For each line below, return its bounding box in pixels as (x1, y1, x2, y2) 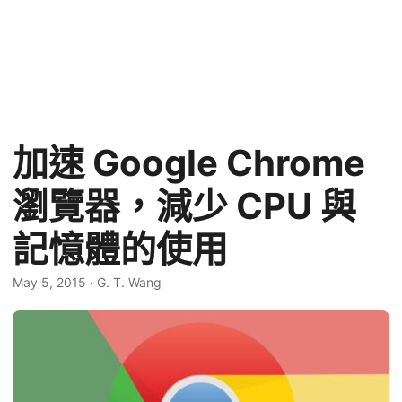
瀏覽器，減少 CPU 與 (13, 184, 356, 228)
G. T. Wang (97, 275, 162, 290)
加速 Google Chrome (13, 141, 365, 185)
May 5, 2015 (13, 275, 86, 290)
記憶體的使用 (13, 227, 228, 271)
